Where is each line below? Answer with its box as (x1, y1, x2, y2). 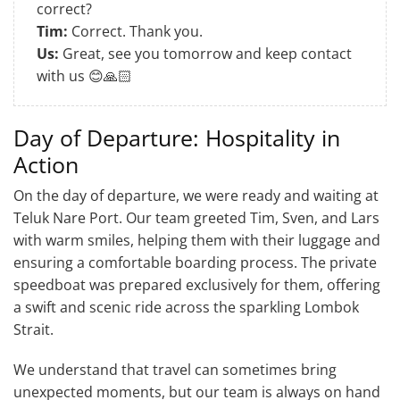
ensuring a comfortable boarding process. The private (13, 252, 377, 272)
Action (13, 148, 79, 179)
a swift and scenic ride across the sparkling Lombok (13, 296, 359, 317)
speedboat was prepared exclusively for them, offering (13, 274, 380, 295)
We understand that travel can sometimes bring (13, 359, 337, 379)
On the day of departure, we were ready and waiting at (13, 185, 379, 205)
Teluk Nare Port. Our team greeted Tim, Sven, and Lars (13, 207, 379, 228)
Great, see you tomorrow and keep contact (59, 43, 352, 63)
